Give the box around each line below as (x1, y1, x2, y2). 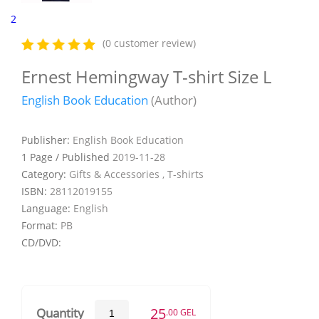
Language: (21, 201, 73, 215)
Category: (21, 167, 69, 181)
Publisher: (21, 132, 73, 147)
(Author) (148, 91, 197, 108)
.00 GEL (166, 306, 196, 318)
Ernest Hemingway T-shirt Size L (21, 64, 271, 88)
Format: (21, 218, 61, 232)
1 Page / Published (21, 150, 113, 164)
